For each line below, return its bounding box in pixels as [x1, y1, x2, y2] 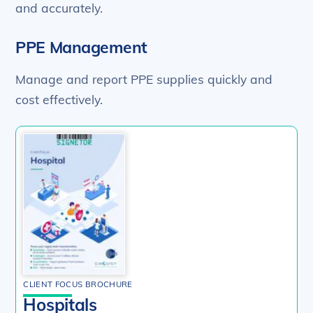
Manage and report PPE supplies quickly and [15, 71, 273, 87]
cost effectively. [15, 91, 103, 107]
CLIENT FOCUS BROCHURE [23, 279, 133, 289]
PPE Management [15, 37, 147, 58]
